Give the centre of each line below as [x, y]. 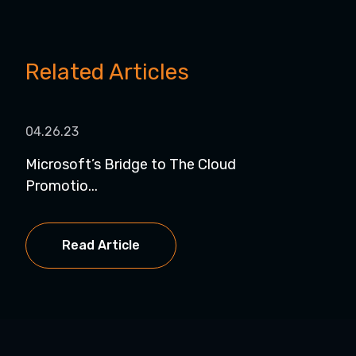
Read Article [101, 245]
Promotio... [62, 186]
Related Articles [107, 72]
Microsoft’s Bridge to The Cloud [131, 164]
